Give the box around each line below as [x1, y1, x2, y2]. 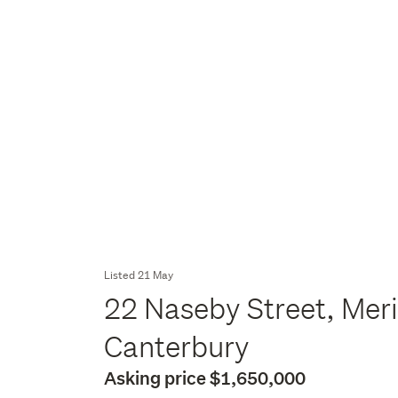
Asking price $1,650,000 [104, 366, 306, 389]
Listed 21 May [104, 267, 174, 283]
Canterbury [104, 330, 257, 363]
